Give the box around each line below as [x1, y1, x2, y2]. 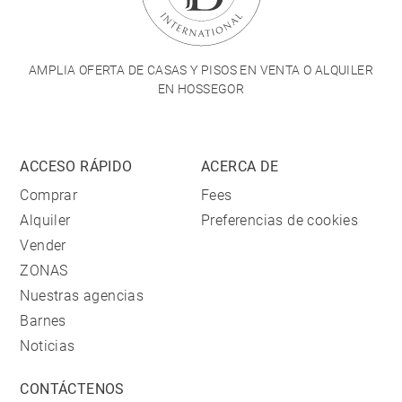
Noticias [20, 337, 75, 354]
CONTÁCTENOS [20, 380, 125, 398]
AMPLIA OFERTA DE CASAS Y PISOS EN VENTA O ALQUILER [29, 63, 373, 77]
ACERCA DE [201, 158, 279, 175]
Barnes [20, 312, 66, 329]
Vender [20, 237, 66, 254]
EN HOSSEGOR [157, 82, 245, 96]
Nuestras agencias [20, 287, 144, 304]
